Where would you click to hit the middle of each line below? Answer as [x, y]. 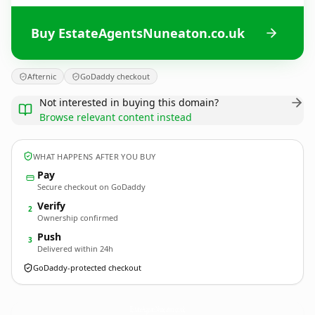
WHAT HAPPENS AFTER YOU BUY [95, 156]
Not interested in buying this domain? [129, 102]
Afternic [42, 76]
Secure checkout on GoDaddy [91, 187]
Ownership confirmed [78, 218]
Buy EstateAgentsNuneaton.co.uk [138, 33]
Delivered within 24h [75, 249]
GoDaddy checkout [115, 76]
